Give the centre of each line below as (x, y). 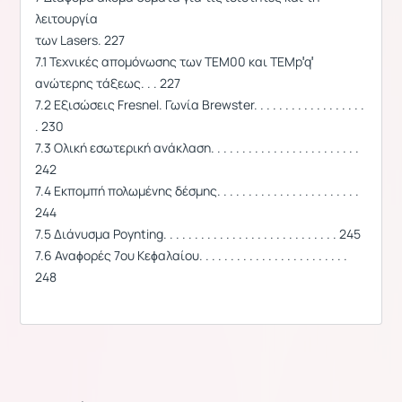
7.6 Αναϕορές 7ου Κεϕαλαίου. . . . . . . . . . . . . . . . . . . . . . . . (191, 255)
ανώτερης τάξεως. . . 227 (108, 83)
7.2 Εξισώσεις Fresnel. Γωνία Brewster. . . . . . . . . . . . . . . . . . (200, 104)
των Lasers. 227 (80, 39)
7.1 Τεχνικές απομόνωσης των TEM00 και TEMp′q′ (174, 61)
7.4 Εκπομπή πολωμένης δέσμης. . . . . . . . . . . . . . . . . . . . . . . (197, 190)
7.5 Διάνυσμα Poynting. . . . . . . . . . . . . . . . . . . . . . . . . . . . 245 (198, 233)
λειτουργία (66, 18)
